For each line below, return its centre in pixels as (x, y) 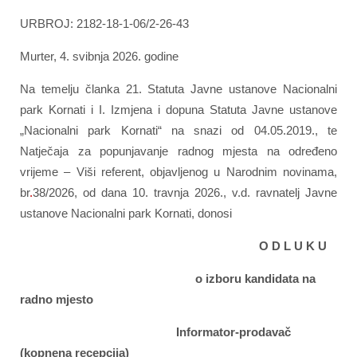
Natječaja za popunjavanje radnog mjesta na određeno (178, 151)
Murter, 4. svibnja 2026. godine (99, 56)
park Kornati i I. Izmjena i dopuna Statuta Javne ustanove (178, 109)
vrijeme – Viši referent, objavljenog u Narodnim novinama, (178, 171)
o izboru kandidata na (168, 278)
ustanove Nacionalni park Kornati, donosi (126, 213)
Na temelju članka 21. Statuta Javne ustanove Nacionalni (178, 88)
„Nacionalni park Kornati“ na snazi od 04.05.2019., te (178, 130)
